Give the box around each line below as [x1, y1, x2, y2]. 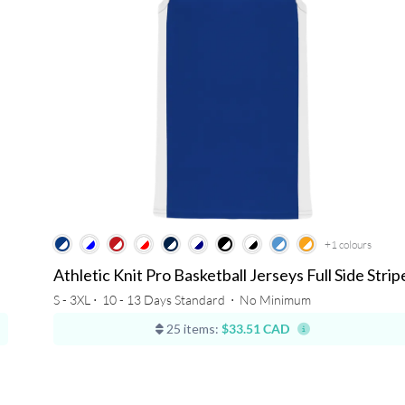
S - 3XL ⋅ [52, 292, 99, 308]
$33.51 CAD [221, 321, 290, 337]
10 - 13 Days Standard [101, 292, 225, 308]
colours [338, 238, 372, 252]
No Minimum [239, 292, 311, 308]
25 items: [164, 321, 220, 337]
